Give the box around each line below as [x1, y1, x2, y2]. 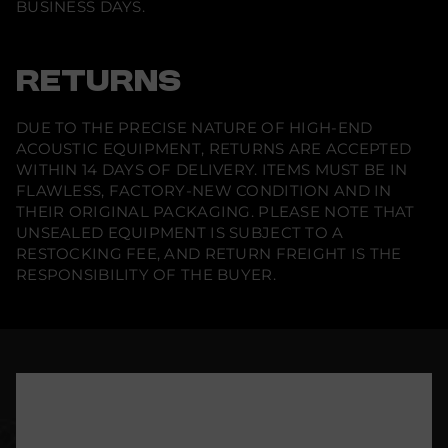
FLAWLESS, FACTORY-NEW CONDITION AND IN [16, 181, 392, 200]
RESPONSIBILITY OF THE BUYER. [16, 265, 276, 284]
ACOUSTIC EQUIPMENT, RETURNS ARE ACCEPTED [16, 139, 412, 158]
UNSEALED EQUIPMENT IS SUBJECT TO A [16, 223, 344, 242]
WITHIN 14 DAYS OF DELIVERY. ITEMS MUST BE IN [16, 160, 408, 179]
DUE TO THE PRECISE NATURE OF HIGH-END [16, 118, 373, 137]
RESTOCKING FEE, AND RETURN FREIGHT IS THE [16, 244, 402, 263]
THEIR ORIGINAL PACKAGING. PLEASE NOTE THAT [16, 202, 415, 221]
